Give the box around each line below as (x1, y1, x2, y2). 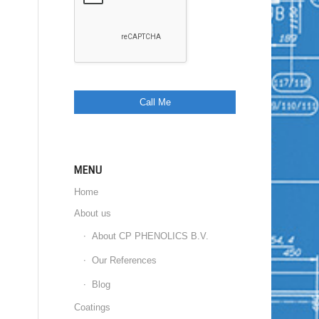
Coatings (74, 302, 111, 313)
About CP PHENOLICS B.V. (92, 231, 209, 242)
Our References (92, 255, 157, 266)
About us (74, 208, 112, 219)
